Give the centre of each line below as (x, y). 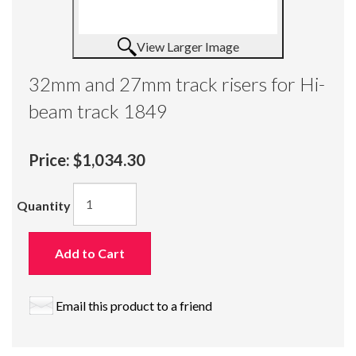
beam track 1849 (98, 110)
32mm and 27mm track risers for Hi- (177, 83)
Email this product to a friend (134, 305)
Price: (51, 159)
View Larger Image (188, 46)
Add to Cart (90, 253)
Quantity (44, 205)
